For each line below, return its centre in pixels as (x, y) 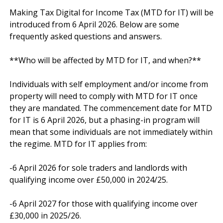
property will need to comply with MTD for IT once (104, 96)
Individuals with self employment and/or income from (109, 84)
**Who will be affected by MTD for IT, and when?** (105, 60)
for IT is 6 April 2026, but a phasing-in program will (105, 120)
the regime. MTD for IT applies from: (78, 144)
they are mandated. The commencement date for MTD (111, 108)
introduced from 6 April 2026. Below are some (94, 24)
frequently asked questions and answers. (86, 36)
